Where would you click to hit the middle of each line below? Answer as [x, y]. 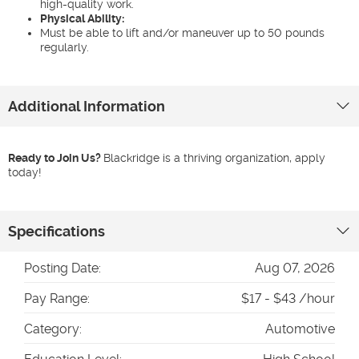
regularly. [65, 47]
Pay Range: [57, 298]
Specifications [56, 231]
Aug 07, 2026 [295, 268]
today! [25, 172]
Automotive [300, 329]
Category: [53, 329]
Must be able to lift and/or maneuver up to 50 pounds [182, 33]
